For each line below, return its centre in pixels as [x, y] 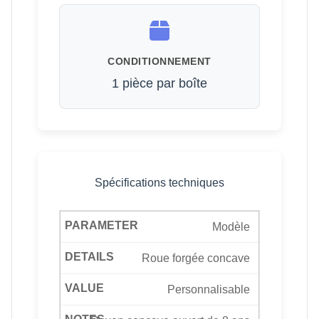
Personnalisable [209, 290]
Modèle [231, 227]
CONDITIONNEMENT [159, 62]
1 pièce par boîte [159, 84]
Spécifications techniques [159, 183]
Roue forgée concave [196, 258]
